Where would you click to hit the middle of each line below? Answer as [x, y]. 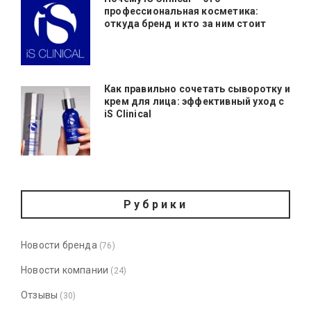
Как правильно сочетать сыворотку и [197, 89]
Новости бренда [59, 245]
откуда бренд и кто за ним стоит [185, 23]
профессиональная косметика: [182, 11]
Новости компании [65, 270]
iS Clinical [128, 114]
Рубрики [155, 204]
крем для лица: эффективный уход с [194, 101]
